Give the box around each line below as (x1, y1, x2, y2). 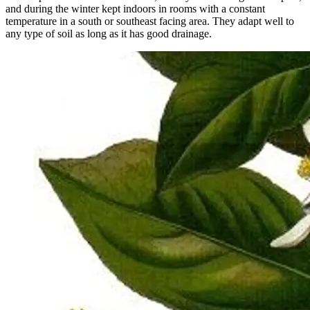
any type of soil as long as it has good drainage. (6, 27, 212, 39)
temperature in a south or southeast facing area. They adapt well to (6, 15, 294, 27)
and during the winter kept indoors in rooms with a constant (6, 2, 265, 15)
